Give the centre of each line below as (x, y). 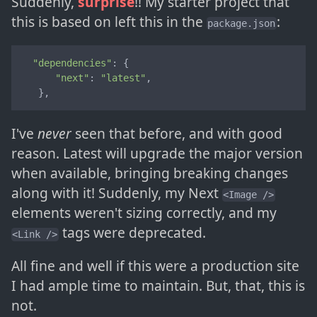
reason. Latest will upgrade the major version (157, 154)
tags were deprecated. (132, 233)
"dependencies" (73, 63)
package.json (242, 23)
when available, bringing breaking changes (150, 173)
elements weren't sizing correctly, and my (144, 213)
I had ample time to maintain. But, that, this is (158, 286)
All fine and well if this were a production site (155, 266)
